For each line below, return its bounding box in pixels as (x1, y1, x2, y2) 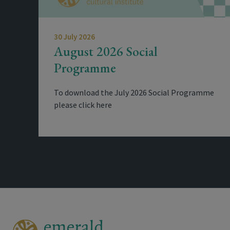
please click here (54, 100, 112, 110)
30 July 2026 (54, 32, 95, 42)
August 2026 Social (54, 43, 158, 60)
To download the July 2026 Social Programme (54, 87, 214, 98)
